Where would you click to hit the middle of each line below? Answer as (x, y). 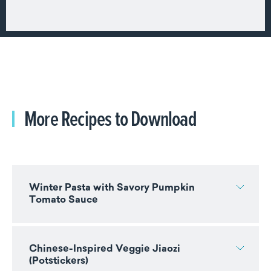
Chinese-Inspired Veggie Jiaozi (105, 249)
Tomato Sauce (64, 200)
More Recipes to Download (110, 118)
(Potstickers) (60, 261)
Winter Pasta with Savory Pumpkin (112, 188)
